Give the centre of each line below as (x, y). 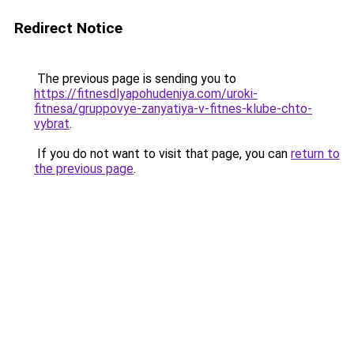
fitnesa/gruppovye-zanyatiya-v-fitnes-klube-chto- (173, 109)
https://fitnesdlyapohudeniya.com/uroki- (146, 94)
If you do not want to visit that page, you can (162, 154)
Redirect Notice (68, 28)
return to (315, 154)
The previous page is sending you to (135, 79)
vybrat (52, 124)
